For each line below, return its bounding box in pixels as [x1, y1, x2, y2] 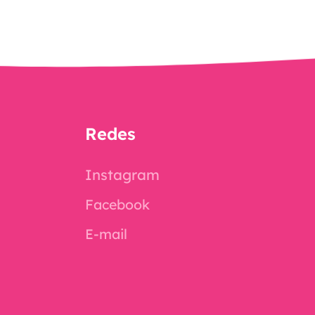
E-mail [85, 225, 128, 243]
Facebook [85, 195, 150, 214]
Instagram [85, 165, 160, 184]
